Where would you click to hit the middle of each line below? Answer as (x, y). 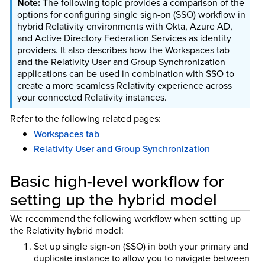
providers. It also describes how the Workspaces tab (123, 50)
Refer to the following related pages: (85, 118)
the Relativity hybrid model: (67, 231)
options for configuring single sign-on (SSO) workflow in (131, 14)
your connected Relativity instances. (92, 97)
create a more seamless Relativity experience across (124, 85)
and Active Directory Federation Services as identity (124, 38)
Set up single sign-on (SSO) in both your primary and (141, 246)
